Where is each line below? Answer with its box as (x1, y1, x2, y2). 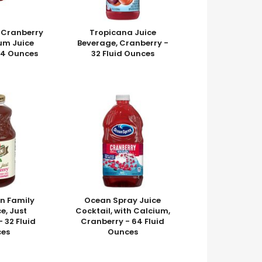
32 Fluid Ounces (91, 47, 154, 59)
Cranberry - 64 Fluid (81, 215, 165, 227)
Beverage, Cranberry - (77, 37, 168, 49)
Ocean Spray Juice (84, 194, 161, 206)
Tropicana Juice (89, 26, 156, 38)
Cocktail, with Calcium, (75, 205, 170, 216)
